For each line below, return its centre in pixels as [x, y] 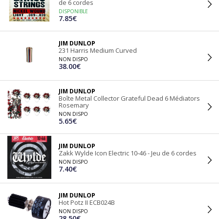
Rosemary [74, 105]
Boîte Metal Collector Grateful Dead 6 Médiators [129, 98]
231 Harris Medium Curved [98, 50]
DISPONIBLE [73, 11]
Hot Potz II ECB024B [87, 202]
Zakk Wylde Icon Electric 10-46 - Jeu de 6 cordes [128, 153]
